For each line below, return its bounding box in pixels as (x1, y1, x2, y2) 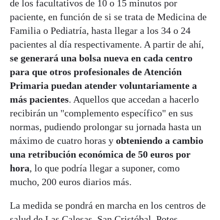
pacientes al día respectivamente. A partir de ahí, (10, 38, 204, 50)
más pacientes (10, 93, 69, 105)
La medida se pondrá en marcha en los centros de (10, 199, 206, 211)
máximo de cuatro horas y (10, 135, 116, 146)
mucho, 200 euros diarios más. (10, 176, 132, 187)
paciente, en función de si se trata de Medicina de (10, 11, 207, 22)
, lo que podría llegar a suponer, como (29, 162, 180, 173)
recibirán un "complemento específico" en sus (10, 107, 193, 118)
